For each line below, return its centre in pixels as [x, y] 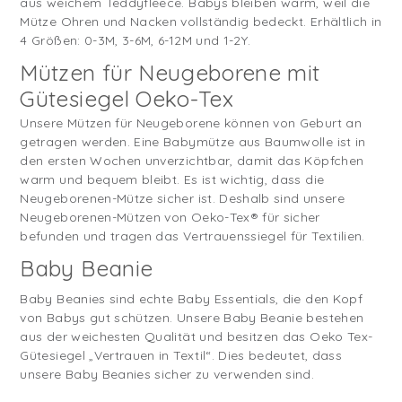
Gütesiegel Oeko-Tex [127, 98]
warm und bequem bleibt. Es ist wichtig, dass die [172, 179]
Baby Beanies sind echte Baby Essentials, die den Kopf [191, 298]
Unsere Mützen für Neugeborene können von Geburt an [191, 122]
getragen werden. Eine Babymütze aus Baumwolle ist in [193, 141]
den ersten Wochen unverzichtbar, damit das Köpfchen [192, 160]
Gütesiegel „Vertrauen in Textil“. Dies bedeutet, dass [181, 355]
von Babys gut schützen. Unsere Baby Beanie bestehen [192, 317]
